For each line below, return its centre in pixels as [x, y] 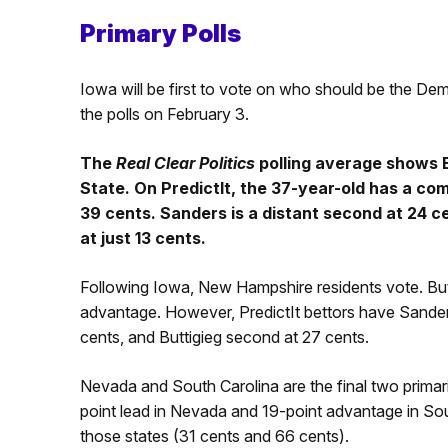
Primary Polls [160, 33]
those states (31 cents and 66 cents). [214, 435]
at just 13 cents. [142, 237]
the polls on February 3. [164, 113]
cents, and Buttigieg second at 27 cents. [224, 336]
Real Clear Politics [187, 162]
